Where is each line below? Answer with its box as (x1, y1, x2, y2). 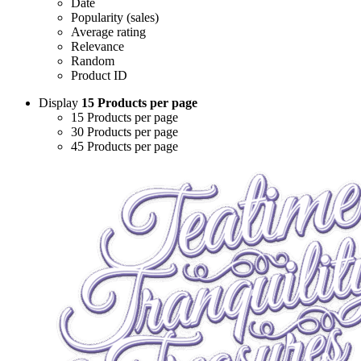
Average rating (71, 25, 146, 39)
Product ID (71, 68, 127, 83)
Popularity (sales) (71, 10, 159, 25)
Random (71, 54, 114, 68)
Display (39, 96, 81, 110)
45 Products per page (71, 139, 178, 154)
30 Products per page (71, 125, 178, 139)
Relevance (71, 39, 124, 54)
